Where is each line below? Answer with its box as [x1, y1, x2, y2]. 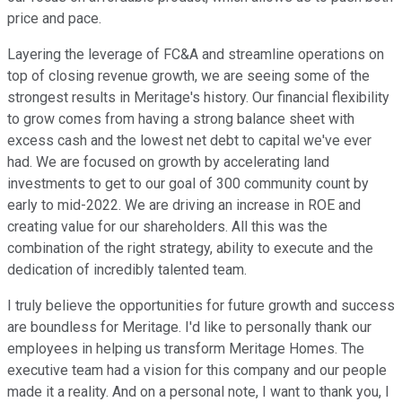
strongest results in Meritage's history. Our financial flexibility [7, 89, 389, 107]
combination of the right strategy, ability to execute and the [7, 240, 373, 258]
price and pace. [7, 10, 101, 28]
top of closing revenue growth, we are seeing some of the [7, 67, 370, 85]
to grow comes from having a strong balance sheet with [7, 110, 354, 128]
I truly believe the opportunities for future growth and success [7, 297, 395, 315]
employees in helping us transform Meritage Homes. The [7, 340, 364, 358]
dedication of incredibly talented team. [7, 261, 247, 279]
